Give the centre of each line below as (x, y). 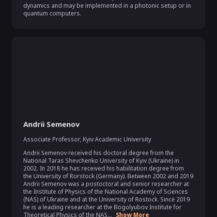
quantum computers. (52, 13)
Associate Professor (52, 139)
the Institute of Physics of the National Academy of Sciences (106, 192)
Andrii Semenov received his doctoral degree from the (99, 153)
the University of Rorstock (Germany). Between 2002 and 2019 (108, 176)
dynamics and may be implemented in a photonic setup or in (107, 6)
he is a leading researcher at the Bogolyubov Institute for (102, 207)
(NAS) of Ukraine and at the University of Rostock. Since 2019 (107, 199)
